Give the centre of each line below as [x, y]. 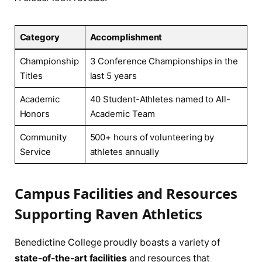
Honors [35, 114]
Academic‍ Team [122, 114]
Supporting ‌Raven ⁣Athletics [108, 214]
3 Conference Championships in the [164, 61]
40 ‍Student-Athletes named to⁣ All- [160, 99]
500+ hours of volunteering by [152, 137]
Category [39, 37]
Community [43, 137]
